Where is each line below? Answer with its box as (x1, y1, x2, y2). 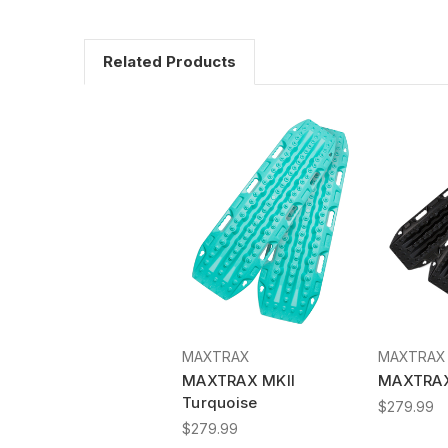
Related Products (102, 51, 236, 71)
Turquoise (182, 392, 258, 412)
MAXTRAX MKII (182, 370, 295, 390)
